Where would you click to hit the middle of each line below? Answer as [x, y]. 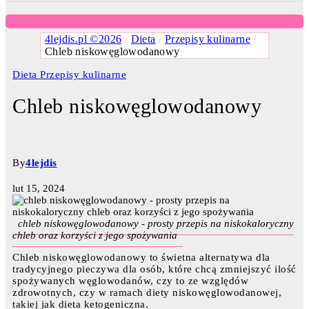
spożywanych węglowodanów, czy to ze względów [130, 281]
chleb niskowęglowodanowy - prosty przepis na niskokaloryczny [156, 224]
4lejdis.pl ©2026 [83, 39]
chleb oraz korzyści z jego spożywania [95, 236]
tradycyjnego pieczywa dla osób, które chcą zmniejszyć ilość [154, 269]
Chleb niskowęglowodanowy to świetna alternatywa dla [141, 258]
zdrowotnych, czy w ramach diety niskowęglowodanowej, [147, 293]
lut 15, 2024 [39, 189]
